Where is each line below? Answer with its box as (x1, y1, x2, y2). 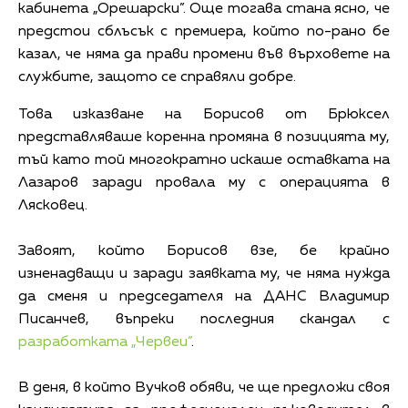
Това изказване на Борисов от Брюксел (18, 107, 390, 122)
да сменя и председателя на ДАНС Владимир (18, 289, 390, 304)
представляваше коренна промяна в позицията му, (18, 129, 390, 145)
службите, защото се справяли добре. (18, 69, 296, 85)
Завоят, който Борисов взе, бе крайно (18, 243, 390, 259)
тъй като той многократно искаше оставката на (18, 152, 390, 168)
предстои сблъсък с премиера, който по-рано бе (18, 24, 390, 39)
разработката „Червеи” (18, 334, 191, 350)
